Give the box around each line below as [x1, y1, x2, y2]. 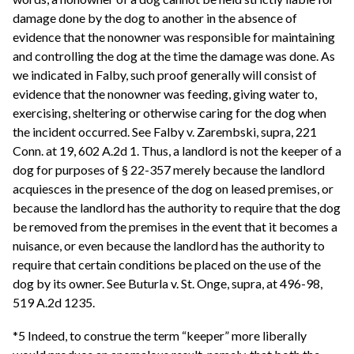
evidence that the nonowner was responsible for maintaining [13, 29, 335, 45]
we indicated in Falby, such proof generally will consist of [13, 67, 317, 83]
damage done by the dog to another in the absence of [13, 10, 297, 26]
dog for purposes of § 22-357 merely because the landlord [13, 162, 325, 178]
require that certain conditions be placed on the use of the [13, 257, 321, 273]
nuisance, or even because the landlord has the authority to [13, 238, 325, 254]
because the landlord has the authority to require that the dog [13, 200, 341, 216]
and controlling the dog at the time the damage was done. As [13, 48, 335, 64]
